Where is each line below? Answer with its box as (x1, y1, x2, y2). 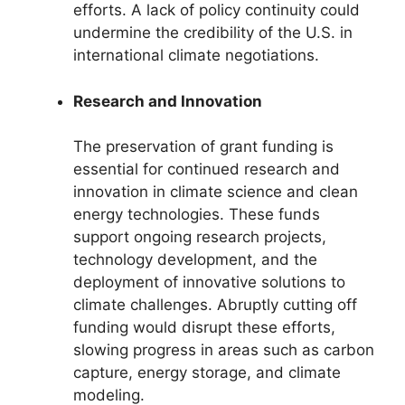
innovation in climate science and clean (73, 183, 358, 201)
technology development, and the (73, 250, 317, 268)
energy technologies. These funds (73, 205, 320, 223)
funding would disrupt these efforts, (73, 318, 335, 336)
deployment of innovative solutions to (73, 273, 345, 291)
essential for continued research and (73, 160, 340, 178)
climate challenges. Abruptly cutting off (73, 296, 357, 314)
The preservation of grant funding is (73, 137, 334, 155)
